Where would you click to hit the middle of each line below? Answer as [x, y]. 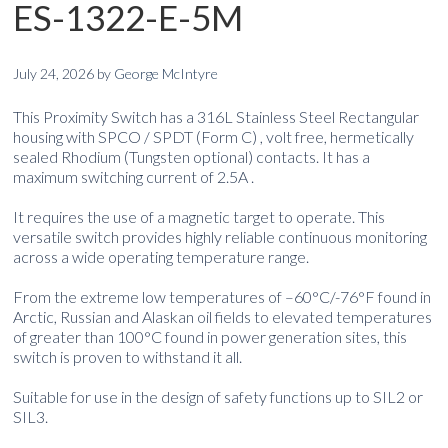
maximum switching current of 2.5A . [134, 176]
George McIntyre [166, 73]
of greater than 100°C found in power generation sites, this [210, 336]
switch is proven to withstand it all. [128, 356]
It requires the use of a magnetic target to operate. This [199, 216]
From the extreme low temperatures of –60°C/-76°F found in [222, 296]
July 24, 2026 [54, 73]
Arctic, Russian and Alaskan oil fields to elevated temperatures [223, 316]
